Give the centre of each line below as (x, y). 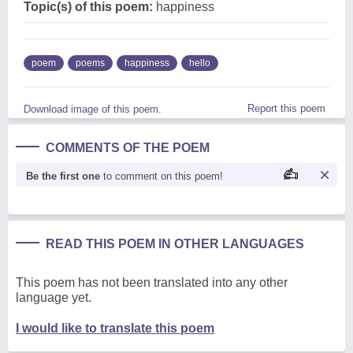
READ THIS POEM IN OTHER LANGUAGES (175, 243)
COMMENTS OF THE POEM (128, 147)
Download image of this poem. (93, 109)
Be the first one (63, 176)
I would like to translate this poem (115, 328)
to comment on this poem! (162, 176)
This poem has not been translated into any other (152, 282)
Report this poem (286, 108)
